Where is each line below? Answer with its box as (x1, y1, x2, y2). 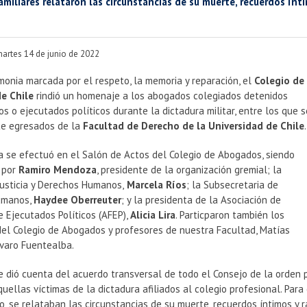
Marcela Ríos (124, 178, 187, 191)
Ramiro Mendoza (19, 163, 97, 176)
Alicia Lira (130, 208, 176, 221)
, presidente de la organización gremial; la (97, 163, 282, 176)
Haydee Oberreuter (34, 193, 122, 206)
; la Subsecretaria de (186, 178, 279, 191)
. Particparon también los (175, 208, 285, 221)
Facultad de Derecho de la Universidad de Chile (83, 119, 305, 132)
